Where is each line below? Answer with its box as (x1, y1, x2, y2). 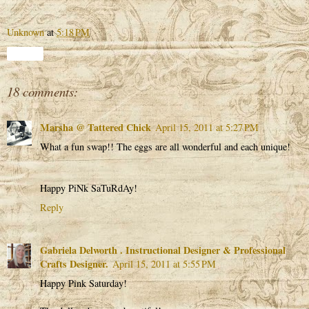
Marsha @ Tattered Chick (40, 120, 151, 134)
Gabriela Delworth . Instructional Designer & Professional (40, 242, 286, 257)
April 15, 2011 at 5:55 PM (112, 257, 216, 270)
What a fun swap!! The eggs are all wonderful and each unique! (40, 140, 290, 153)
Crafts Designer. (40, 256, 108, 271)
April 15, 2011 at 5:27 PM (155, 121, 259, 134)
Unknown (7, 25, 44, 39)
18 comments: (7, 82, 78, 100)
